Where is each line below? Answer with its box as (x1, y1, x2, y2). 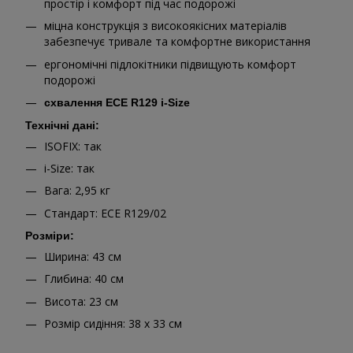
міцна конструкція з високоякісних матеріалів (44, 18, 287, 34)
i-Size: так (44, 160, 95, 176)
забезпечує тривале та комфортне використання (44, 34, 310, 50)
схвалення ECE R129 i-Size (44, 96, 190, 110)
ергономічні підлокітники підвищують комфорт (44, 56, 296, 72)
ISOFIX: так (44, 138, 102, 154)
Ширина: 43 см (44, 249, 121, 265)
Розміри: (25, 229, 74, 243)
